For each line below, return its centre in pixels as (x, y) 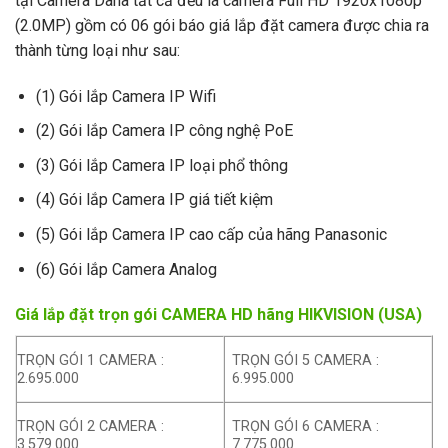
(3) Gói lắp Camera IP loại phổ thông (161, 165)
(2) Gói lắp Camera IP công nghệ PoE (164, 131)
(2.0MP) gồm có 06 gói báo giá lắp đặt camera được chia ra (222, 25)
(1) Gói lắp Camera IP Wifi (125, 96)
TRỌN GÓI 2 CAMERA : (90, 426)
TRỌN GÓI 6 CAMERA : (306, 426)
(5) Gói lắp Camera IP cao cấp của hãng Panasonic (211, 234)
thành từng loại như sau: (97, 50)
